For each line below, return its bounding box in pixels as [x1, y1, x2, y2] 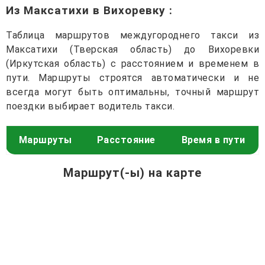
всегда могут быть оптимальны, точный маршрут [6, 86, 259, 98]
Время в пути [181, 134, 245, 146]
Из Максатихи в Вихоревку [6, 3, 169, 17]
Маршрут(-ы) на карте [63, 165, 202, 180]
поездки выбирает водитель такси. [6, 100, 174, 112]
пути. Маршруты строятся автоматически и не [6, 72, 259, 83]
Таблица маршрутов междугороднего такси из [6, 29, 259, 41]
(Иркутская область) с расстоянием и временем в [6, 57, 259, 69]
